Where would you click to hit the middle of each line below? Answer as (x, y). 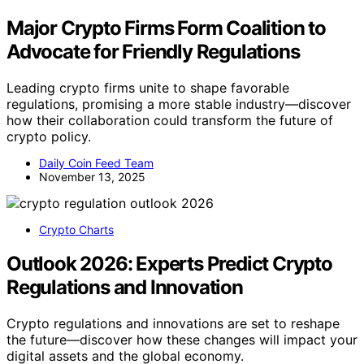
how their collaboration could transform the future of (170, 120)
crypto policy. (49, 136)
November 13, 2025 (92, 176)
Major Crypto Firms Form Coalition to (166, 28)
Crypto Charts (76, 229)
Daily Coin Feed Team (96, 162)
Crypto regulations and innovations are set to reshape (173, 324)
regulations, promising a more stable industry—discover (179, 104)
